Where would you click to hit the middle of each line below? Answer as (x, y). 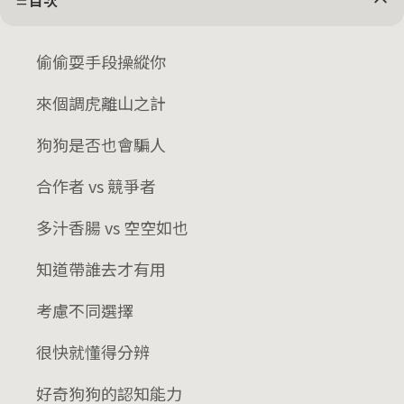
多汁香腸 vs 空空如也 (112, 227)
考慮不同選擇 (85, 310)
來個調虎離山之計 (101, 103)
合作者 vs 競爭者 (96, 186)
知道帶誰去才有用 (101, 269)
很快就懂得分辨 (93, 352)
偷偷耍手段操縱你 (101, 61)
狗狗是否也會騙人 (101, 144)
